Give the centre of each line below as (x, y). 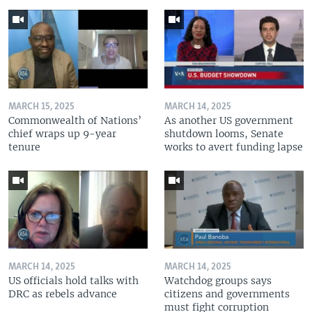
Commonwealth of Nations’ (75, 120)
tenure (24, 147)
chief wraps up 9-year (62, 133)
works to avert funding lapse (234, 147)
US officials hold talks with (73, 281)
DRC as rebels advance (63, 294)
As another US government (229, 120)
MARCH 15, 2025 (41, 107)
